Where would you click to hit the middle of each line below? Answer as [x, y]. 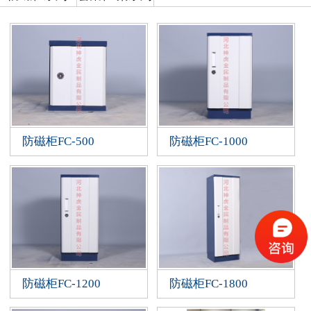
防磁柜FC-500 [58, 142]
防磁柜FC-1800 [208, 283]
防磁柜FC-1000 [208, 142]
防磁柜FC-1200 [61, 283]
